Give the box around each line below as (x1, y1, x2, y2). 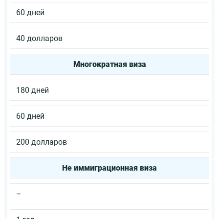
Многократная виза (73, 60, 146, 69)
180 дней (16, 86, 49, 95)
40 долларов (16, 34, 63, 44)
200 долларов (16, 137, 67, 147)
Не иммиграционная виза (62, 163, 157, 173)
